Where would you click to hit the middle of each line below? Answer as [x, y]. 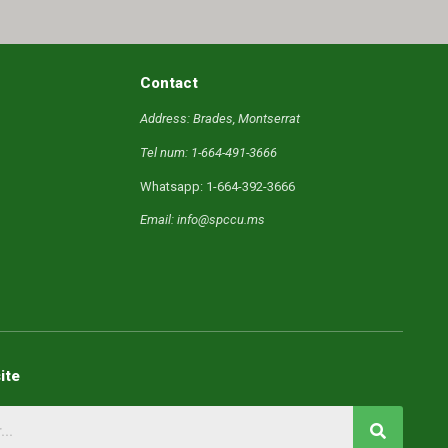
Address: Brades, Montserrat [219, 119]
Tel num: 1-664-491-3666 [208, 152]
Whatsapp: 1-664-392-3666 [217, 186]
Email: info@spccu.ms [202, 220]
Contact [168, 83]
